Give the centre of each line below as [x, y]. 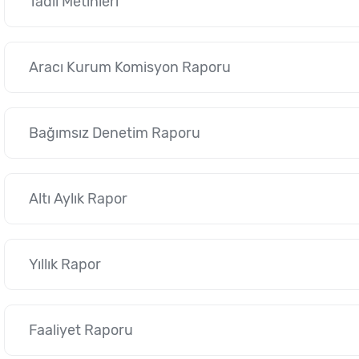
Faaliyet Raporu [81, 330]
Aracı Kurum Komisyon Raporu [130, 67]
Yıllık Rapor [65, 264]
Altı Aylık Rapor [78, 199]
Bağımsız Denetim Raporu [115, 133]
